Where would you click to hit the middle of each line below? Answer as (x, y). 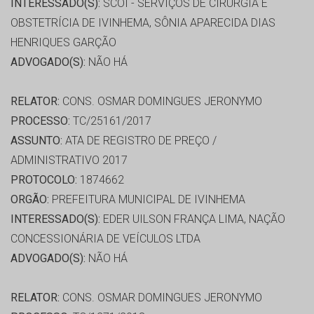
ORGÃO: (30, 200)
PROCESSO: (40, 121)
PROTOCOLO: (44, 180)
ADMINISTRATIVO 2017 (69, 161)
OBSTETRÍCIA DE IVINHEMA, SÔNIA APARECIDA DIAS (143, 23)
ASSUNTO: (36, 141)
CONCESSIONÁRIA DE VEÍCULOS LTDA (105, 239)
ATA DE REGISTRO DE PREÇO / (139, 141)
